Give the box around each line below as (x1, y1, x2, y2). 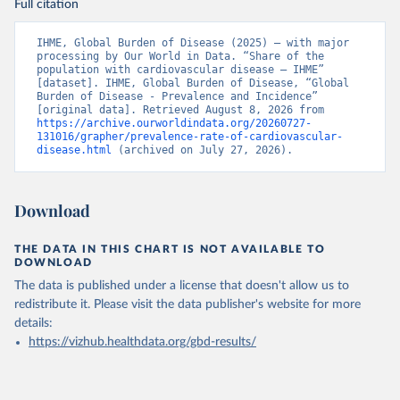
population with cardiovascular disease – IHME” (37, 63, 324, 76)
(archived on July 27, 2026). (112, 144, 293, 156)
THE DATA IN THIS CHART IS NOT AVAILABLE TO (14, 244, 326, 254)
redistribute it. (14, 298, 90, 311)
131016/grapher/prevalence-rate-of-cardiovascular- (37, 130, 343, 143)
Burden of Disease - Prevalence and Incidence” (37, 90, 318, 103)
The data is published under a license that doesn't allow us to (14, 279, 349, 292)
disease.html (37, 144, 112, 156)
